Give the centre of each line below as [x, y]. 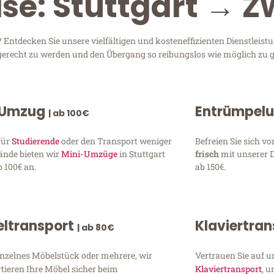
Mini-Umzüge [90, 154]
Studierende [36, 141]
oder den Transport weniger [116, 141]
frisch [208, 154]
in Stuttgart [142, 154]
